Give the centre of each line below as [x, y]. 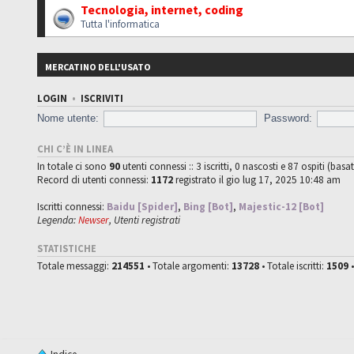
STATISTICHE [67, 248]
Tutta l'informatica [121, 24]
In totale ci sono [73, 166]
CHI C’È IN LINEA [75, 149]
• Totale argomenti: [188, 265]
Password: [288, 118]
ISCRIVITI [102, 98]
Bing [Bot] [209, 206]
